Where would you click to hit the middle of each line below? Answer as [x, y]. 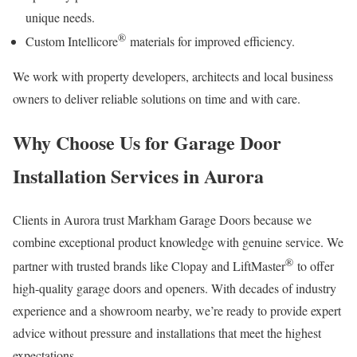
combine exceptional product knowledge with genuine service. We [178, 241]
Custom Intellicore [72, 41]
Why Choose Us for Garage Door [147, 142]
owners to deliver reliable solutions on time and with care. [157, 98]
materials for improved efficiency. [214, 41]
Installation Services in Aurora [138, 175]
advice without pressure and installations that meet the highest [167, 333]
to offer [314, 266]
